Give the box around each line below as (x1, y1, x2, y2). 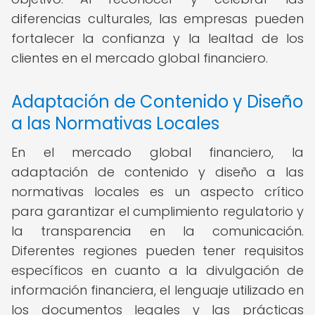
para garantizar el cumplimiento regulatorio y (11, 202, 304, 220)
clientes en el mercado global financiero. (11, 49, 268, 67)
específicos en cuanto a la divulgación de (11, 262, 304, 279)
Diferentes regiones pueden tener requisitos (11, 242, 304, 259)
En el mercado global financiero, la (11, 143, 304, 161)
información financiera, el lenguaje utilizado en (11, 281, 304, 299)
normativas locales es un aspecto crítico (11, 183, 304, 200)
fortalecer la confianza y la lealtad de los (11, 30, 304, 47)
